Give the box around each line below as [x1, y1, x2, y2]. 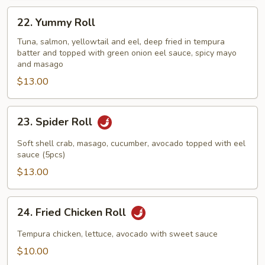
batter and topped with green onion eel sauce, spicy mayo [17, 47, 237, 59]
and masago [17, 59, 63, 70]
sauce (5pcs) [17, 149, 65, 160]
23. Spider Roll [17, 115, 95, 130]
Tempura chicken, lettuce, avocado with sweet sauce [17, 228, 218, 240]
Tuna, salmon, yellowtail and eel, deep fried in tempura [17, 36, 225, 47]
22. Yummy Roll [17, 15, 95, 30]
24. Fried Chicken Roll [17, 205, 129, 220]
